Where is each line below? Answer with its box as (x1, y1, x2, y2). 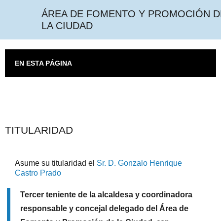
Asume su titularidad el (15, 157, 95, 169)
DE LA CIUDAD (41, 20, 115, 32)
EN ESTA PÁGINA (15, 59, 74, 68)
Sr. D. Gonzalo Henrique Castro (95, 157, 199, 169)
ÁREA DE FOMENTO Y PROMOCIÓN (41, 8, 220, 20)
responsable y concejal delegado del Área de (20, 203, 187, 215)
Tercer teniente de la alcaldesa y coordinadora (20, 189, 193, 201)
